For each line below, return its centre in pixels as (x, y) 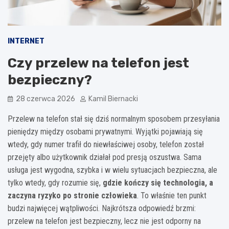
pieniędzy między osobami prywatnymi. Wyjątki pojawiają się (105, 132)
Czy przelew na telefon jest (98, 63)
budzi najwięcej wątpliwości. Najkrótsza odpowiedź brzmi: (102, 209)
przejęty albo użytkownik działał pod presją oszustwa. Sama (105, 157)
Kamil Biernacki (113, 99)
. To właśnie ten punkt (172, 196)
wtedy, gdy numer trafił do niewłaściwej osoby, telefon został (106, 145)
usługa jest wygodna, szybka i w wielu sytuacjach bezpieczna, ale (112, 170)
